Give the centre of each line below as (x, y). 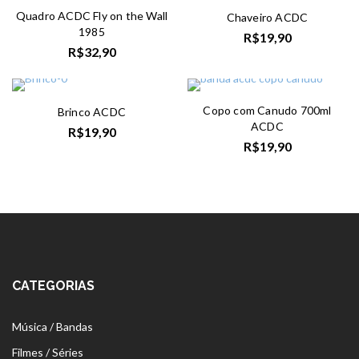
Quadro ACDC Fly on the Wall (92, 16)
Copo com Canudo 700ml (267, 110)
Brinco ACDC (92, 112)
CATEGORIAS (53, 286)
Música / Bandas (52, 327)
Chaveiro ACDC (267, 17)
